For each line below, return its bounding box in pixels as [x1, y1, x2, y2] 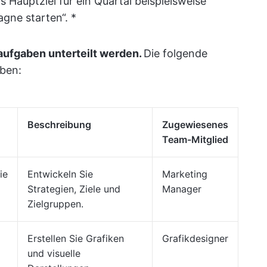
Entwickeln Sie [27, 168, 93, 180]
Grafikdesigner [162, 232, 228, 244]
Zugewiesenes [162, 119, 228, 131]
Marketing [162, 168, 207, 180]
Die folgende [144, 47, 207, 60]
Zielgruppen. [27, 198, 83, 210]
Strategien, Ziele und [27, 183, 120, 195]
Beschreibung [27, 119, 91, 131]
